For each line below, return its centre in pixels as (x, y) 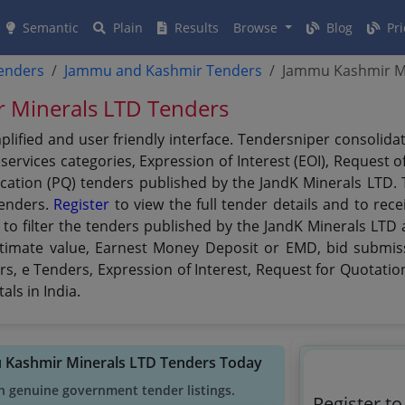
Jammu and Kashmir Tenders (164, 71)
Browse (257, 28)
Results (195, 28)
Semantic (49, 28)
